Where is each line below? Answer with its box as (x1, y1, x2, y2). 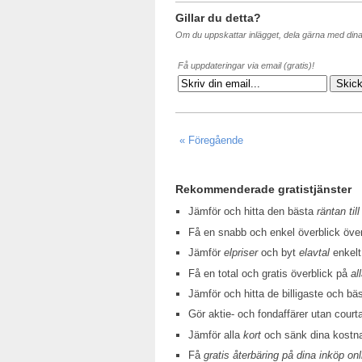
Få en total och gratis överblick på (188, 267, 351, 280)
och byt (258, 246, 300, 259)
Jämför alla (188, 328, 244, 341)
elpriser (224, 246, 259, 259)
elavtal (299, 246, 330, 259)
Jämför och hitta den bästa (188, 205, 318, 218)
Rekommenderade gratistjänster (175, 183, 351, 196)
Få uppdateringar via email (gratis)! (178, 61, 314, 71)
